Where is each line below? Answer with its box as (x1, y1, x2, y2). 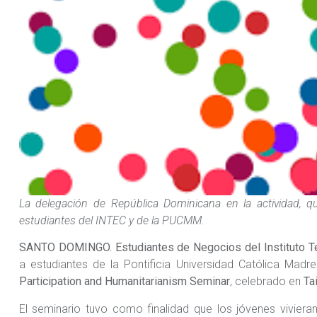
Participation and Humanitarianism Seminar (18, 275, 230, 289)
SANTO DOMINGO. (18, 241, 112, 255)
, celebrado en (229, 275, 304, 289)
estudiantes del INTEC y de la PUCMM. (18, 213, 204, 227)
